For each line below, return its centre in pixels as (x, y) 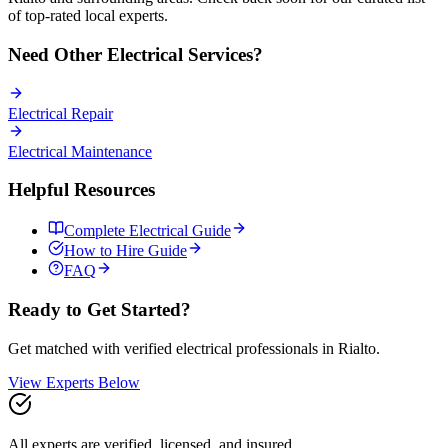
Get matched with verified (92, 348)
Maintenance (111, 151)
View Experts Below (74, 382)
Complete (96, 231)
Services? (223, 55)
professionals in (285, 348)
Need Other (57, 55)
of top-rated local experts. (88, 16)
